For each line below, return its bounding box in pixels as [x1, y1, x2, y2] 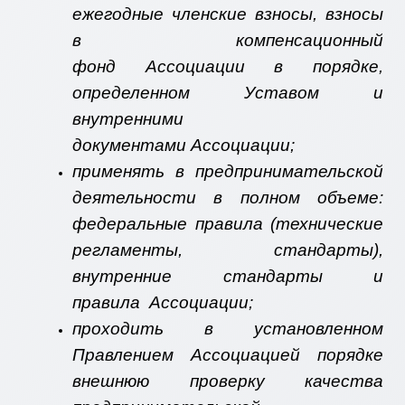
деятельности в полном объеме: [72, 188, 383, 208]
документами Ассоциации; [72, 136, 295, 155]
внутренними [72, 109, 184, 129]
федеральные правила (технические [72, 214, 383, 234]
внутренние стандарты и [72, 267, 383, 287]
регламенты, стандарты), [72, 240, 383, 260]
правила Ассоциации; [72, 293, 253, 313]
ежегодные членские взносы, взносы [72, 5, 383, 24]
